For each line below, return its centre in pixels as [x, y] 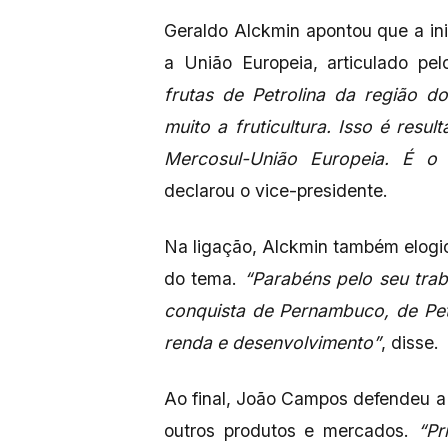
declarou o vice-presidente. [276, 191]
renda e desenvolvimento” [272, 343]
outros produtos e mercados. [286, 431]
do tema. [201, 279]
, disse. [410, 343]
